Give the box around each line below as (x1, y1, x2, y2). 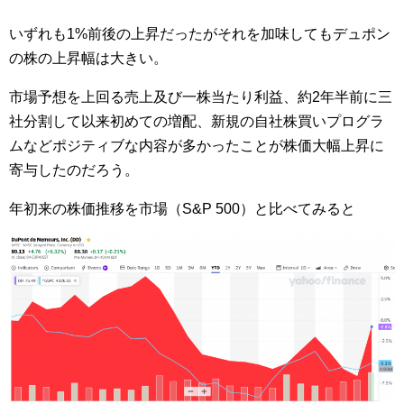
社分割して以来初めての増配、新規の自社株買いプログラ (9, 114, 384, 130)
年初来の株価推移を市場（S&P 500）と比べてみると (9, 201, 355, 217)
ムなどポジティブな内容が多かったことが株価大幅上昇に (9, 138, 384, 154)
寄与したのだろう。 (9, 162, 139, 179)
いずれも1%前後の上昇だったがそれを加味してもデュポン (9, 26, 390, 42)
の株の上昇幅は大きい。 (9, 50, 168, 67)
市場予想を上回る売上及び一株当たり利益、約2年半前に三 (9, 89, 392, 106)
